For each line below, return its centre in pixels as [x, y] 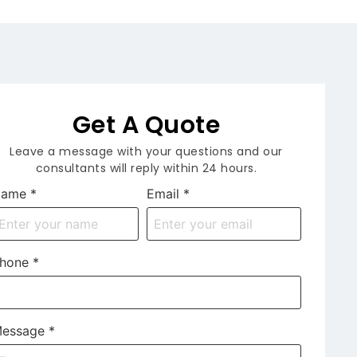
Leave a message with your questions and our [146, 152]
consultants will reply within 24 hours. [146, 169]
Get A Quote [146, 126]
